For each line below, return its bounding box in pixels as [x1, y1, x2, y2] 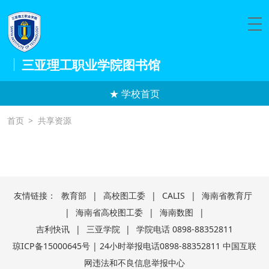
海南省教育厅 [201, 190, 252, 202]
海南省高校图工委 [76, 207, 144, 219]
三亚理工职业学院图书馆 [22, 55, 161, 73]
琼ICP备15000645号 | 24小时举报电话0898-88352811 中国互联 [13, 240, 256, 252]
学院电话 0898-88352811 [136, 223, 234, 235]
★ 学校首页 [109, 86, 160, 100]
